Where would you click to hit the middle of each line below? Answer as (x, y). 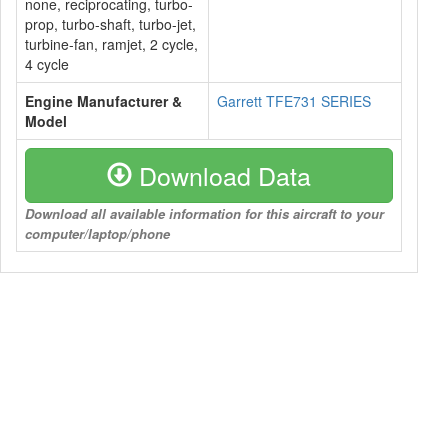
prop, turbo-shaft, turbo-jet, (110, 24)
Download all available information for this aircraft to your (204, 213)
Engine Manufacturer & (103, 101)
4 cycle (47, 64)
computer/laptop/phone (97, 233)
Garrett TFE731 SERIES (294, 101)
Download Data (221, 175)
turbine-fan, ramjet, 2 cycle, (111, 44)
